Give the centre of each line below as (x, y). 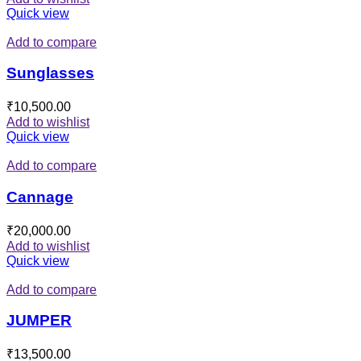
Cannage (40, 197)
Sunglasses (50, 73)
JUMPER (39, 321)
